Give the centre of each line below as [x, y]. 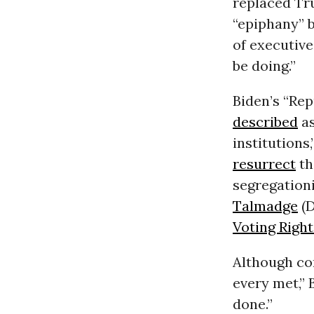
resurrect [264, 164]
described [265, 122]
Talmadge [265, 206]
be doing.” [264, 66]
